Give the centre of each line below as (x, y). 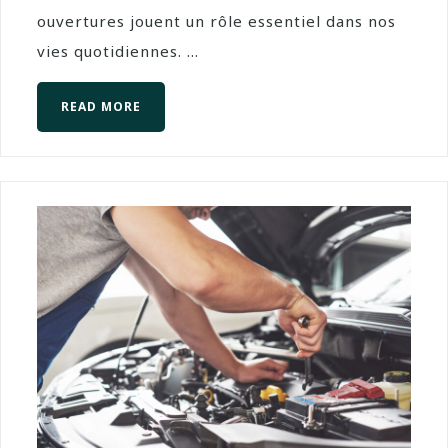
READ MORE (101, 106)
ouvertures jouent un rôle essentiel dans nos (216, 20)
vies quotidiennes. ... (118, 50)
